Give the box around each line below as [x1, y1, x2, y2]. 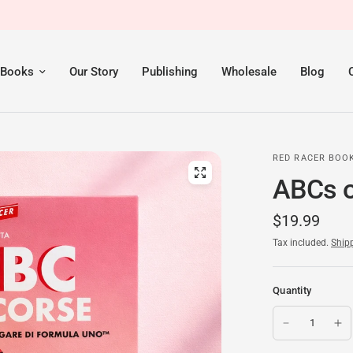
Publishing [142, 64, 199, 79]
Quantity [273, 284, 312, 296]
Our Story [69, 64, 119, 79]
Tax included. [273, 237, 331, 248]
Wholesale [221, 64, 277, 79]
